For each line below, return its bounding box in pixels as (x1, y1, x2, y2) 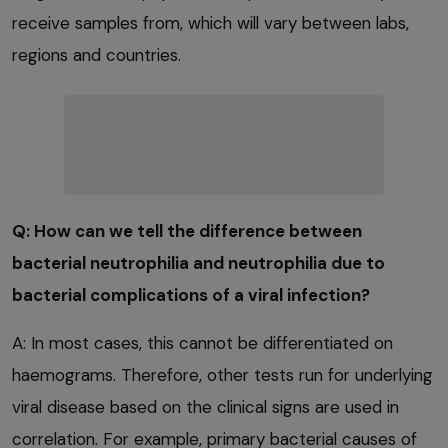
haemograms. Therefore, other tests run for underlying (12, 363, 433, 386)
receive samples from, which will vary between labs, (12, 11, 409, 34)
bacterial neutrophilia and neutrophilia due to (12, 251, 385, 274)
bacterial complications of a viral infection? (12, 283, 370, 306)
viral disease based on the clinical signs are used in (12, 395, 399, 418)
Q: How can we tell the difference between (12, 219, 362, 242)
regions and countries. (12, 43, 181, 66)
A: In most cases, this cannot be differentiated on (12, 331, 393, 354)
